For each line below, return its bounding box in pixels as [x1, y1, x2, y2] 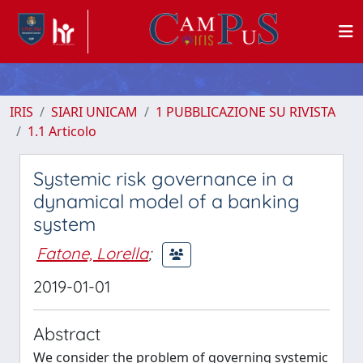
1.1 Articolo [28, 122, 96, 140]
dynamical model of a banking [33, 190, 300, 213]
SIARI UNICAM [51, 103, 138, 121]
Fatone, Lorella [36, 242, 148, 263]
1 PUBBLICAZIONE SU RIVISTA [156, 103, 335, 121]
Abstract [33, 322, 100, 344]
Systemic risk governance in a [33, 167, 293, 190]
